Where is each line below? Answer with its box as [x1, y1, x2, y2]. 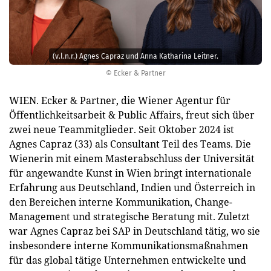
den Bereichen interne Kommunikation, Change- [9, 195, 232, 209]
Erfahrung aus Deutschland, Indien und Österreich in [9, 181, 255, 194]
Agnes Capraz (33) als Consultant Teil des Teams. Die [9, 137, 251, 151]
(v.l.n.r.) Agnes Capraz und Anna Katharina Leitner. [53, 51, 218, 60]
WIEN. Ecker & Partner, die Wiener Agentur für [9, 94, 230, 107]
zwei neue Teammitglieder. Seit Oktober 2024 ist [9, 123, 234, 136]
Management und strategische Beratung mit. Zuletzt [9, 210, 250, 223]
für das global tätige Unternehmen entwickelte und [9, 253, 246, 267]
